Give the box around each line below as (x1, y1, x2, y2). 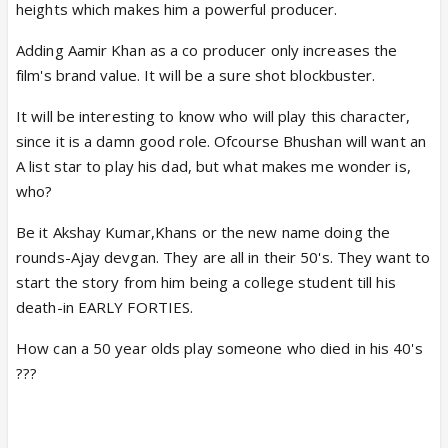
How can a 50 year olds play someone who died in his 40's (16, 338, 423, 358)
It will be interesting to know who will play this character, (16, 106, 411, 126)
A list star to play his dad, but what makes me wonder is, (16, 156, 411, 176)
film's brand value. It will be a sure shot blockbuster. (16, 65, 376, 85)
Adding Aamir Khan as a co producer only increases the (16, 40, 398, 60)
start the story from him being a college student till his (16, 272, 396, 292)
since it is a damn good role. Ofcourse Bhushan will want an (16, 131, 426, 151)
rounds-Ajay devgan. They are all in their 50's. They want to (16, 247, 431, 267)
